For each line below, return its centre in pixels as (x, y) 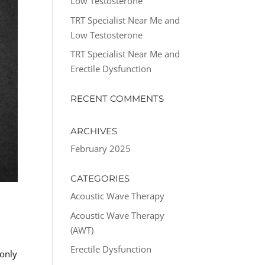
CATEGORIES (100, 178)
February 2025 (101, 148)
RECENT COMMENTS (117, 98)
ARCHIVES (94, 131)
